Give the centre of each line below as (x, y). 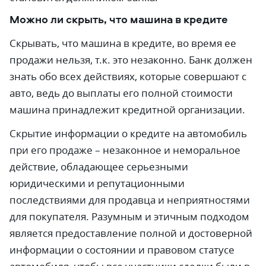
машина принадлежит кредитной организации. (127, 110)
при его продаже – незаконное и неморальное (125, 150)
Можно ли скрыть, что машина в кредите (119, 19)
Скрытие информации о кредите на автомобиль (128, 133)
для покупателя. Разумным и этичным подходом (129, 216)
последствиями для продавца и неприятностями (130, 200)
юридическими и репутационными (97, 183)
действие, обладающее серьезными (99, 167)
